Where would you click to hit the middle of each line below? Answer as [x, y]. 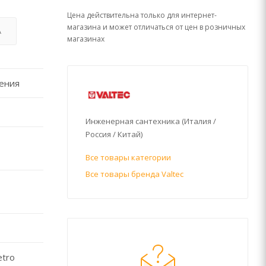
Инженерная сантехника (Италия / [151, 121]
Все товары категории [128, 157]
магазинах [86, 39]
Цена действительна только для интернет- [142, 15]
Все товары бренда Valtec [134, 174]
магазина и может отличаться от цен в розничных [156, 27]
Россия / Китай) [114, 134]
